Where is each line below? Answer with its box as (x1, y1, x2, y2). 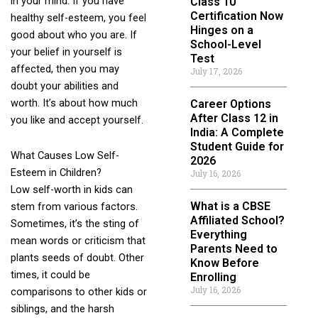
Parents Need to (190, 241, 278, 256)
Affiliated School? (190, 213, 285, 227)
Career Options (190, 97, 271, 111)
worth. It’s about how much (10, 97, 138, 110)
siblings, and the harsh (10, 302, 114, 315)
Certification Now (190, 9, 283, 23)
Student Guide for (190, 139, 284, 153)
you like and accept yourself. (10, 114, 143, 127)
